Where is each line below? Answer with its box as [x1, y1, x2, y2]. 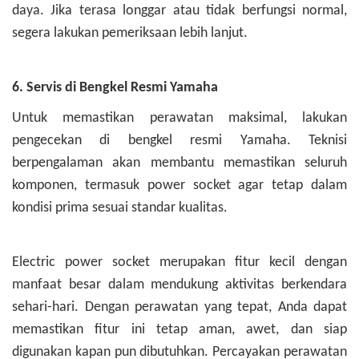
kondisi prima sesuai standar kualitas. [12, 200, 228, 216]
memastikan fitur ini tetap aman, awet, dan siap [12, 322, 347, 338]
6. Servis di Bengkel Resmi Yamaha [12, 80, 218, 96]
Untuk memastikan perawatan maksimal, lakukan [12, 111, 347, 127]
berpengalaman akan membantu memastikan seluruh [12, 155, 347, 171]
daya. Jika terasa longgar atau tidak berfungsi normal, [12, 3, 347, 19]
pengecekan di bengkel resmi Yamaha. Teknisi [12, 133, 347, 149]
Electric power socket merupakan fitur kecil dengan [12, 255, 347, 271]
